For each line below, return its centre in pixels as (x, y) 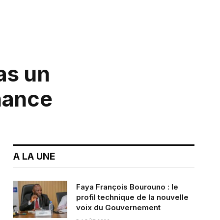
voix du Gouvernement (118, 208)
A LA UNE (34, 157)
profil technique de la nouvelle (132, 197)
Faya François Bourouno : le (127, 187)
